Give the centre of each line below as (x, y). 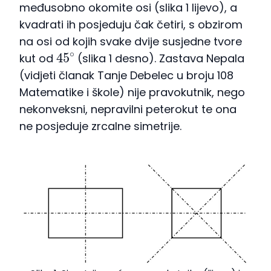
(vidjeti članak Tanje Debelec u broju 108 (126, 76)
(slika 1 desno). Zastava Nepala (160, 59)
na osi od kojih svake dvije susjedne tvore (131, 42)
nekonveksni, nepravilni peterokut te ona (128, 109)
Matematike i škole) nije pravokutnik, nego (132, 93)
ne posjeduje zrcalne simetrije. (100, 126)
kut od (38, 59)
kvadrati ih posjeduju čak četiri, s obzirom (131, 25)
